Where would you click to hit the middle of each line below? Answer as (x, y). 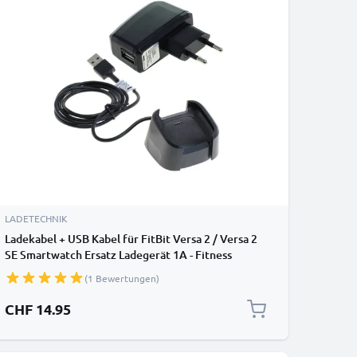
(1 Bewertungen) (122, 278)
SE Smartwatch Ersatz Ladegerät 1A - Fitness (118, 255)
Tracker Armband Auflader (73, 271)
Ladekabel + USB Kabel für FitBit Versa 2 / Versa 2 (131, 239)
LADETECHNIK (36, 218)
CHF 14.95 (38, 309)
